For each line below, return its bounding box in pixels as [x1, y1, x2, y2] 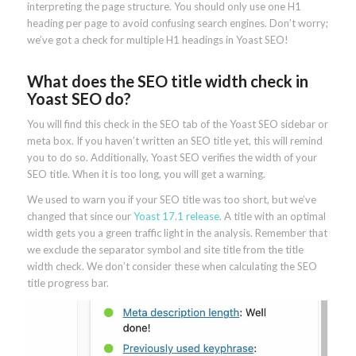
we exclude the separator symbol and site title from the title [26, 242, 304, 256]
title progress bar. [26, 276, 109, 289]
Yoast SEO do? [26, 88, 131, 108]
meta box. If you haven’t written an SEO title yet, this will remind [26, 133, 323, 147]
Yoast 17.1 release [133, 209, 219, 222]
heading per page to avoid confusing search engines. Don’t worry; [26, 16, 328, 29]
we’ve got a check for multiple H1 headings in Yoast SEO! [26, 33, 288, 46]
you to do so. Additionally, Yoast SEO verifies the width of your [26, 150, 317, 164]
